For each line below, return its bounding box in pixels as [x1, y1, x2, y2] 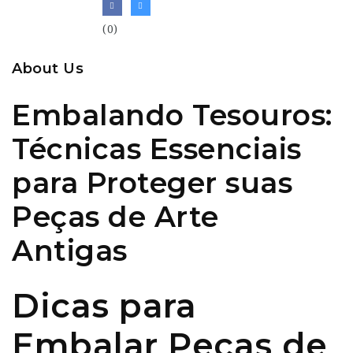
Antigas [12, 233, 128, 268]
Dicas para [12, 285, 196, 326]
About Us [12, 60, 84, 77]
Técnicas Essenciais [12, 132, 302, 166]
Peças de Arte [12, 199, 219, 234]
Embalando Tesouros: [12, 98, 333, 132]
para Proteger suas [12, 165, 292, 200]
